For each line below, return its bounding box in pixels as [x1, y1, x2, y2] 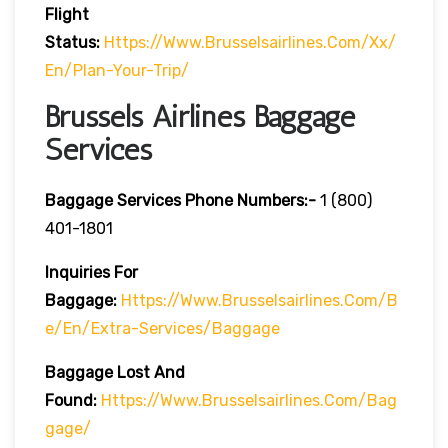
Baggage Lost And [45, 362, 185, 382]
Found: [45, 390, 97, 410]
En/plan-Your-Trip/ [45, 60, 189, 80]
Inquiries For [45, 262, 138, 282]
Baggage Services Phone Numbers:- [45, 190, 316, 210]
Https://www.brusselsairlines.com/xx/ [104, 32, 396, 52]
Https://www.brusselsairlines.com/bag [101, 390, 397, 410]
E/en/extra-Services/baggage [45, 318, 280, 338]
